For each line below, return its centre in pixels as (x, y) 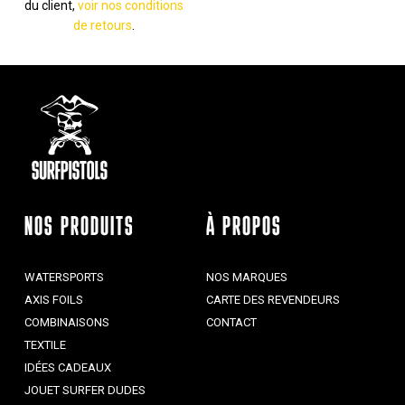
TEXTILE (45, 344)
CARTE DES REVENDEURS (273, 299)
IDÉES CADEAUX (67, 367)
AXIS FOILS (53, 299)
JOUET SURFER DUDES (85, 390)
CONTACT (231, 322)
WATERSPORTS (64, 277)
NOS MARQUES (247, 277)
